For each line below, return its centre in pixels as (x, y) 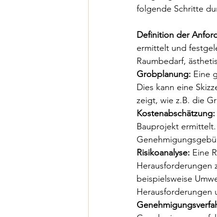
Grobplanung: (164, 74)
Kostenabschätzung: (176, 113)
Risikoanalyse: (163, 153)
